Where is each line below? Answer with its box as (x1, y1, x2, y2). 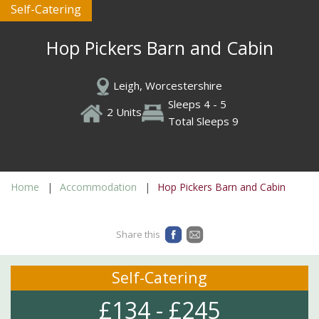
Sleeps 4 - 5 (167, 97, 226, 112)
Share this (115, 228, 160, 241)
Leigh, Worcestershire (113, 78, 222, 93)
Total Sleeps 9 (167, 114, 239, 129)
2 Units (106, 105, 142, 120)
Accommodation (60, 180, 137, 194)
